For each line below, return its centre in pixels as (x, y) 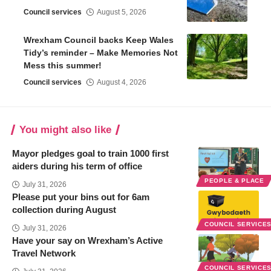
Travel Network (44, 253)
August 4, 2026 (122, 83)
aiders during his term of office (77, 166)
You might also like (65, 130)
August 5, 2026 (122, 12)
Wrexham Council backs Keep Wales (99, 40)
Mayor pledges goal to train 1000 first (90, 154)
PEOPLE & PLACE (234, 181)
